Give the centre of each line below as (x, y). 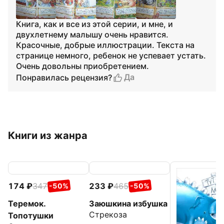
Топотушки (31, 215)
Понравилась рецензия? (64, 77)
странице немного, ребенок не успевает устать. (111, 55)
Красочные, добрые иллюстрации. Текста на (105, 45)
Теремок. (27, 203)
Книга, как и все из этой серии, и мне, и (94, 24)
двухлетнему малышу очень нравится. (92, 34)
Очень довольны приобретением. (82, 66)
